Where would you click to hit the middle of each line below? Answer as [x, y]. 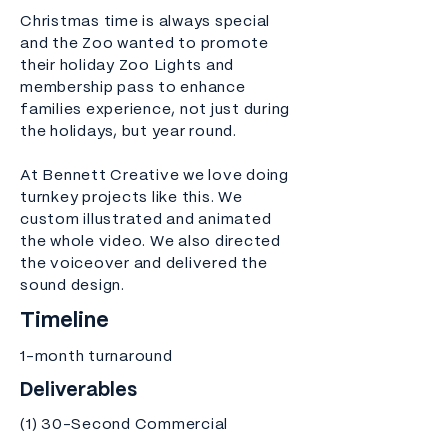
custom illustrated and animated [146, 220]
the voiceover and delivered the [144, 264]
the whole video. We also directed [150, 242]
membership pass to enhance [133, 88]
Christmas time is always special [145, 22]
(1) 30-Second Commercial [124, 425]
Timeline [64, 321]
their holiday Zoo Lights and [127, 66]
